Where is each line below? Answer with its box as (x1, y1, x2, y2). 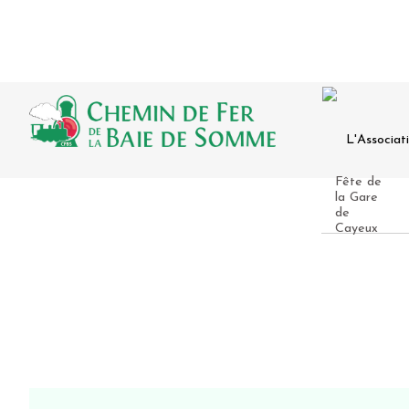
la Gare (335, 191, 378, 204)
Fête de (335, 175, 382, 189)
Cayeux (335, 222, 378, 236)
